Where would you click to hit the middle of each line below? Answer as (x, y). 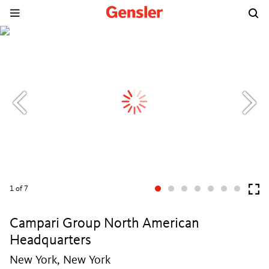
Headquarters (50, 241)
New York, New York (60, 261)
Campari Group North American (104, 224)
